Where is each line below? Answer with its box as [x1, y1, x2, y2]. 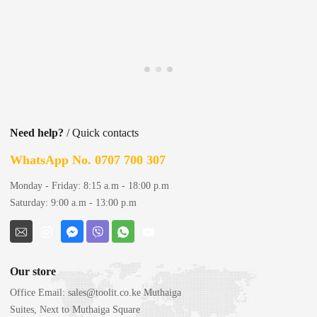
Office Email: [10, 287, 68, 299]
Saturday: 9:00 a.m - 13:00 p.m [10, 197, 137, 209]
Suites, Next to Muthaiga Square [10, 304, 140, 316]
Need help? [10, 127, 64, 139]
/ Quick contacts [64, 127, 139, 139]
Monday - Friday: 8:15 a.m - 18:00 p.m [10, 180, 169, 192]
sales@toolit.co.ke [68, 287, 141, 299]
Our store [10, 265, 56, 278]
